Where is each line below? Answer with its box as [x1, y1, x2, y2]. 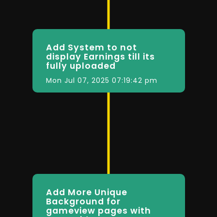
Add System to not [46, 42, 137, 54]
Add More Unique [46, 186, 127, 198]
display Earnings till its [46, 51, 155, 63]
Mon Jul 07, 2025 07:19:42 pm [46, 75, 157, 85]
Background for [46, 195, 121, 207]
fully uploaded [46, 60, 116, 72]
